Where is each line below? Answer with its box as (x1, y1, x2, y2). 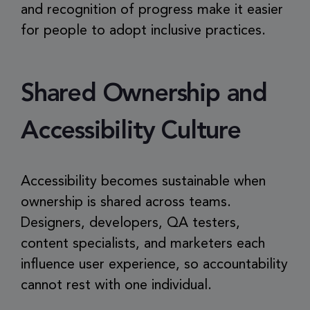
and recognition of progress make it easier (21, 3, 283, 17)
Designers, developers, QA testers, (21, 217, 240, 230)
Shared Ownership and (21, 82, 267, 107)
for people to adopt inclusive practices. (21, 24, 266, 38)
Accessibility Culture (21, 120, 241, 145)
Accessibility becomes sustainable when (21, 175, 266, 189)
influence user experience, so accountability (21, 258, 288, 272)
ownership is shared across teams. (21, 196, 231, 210)
